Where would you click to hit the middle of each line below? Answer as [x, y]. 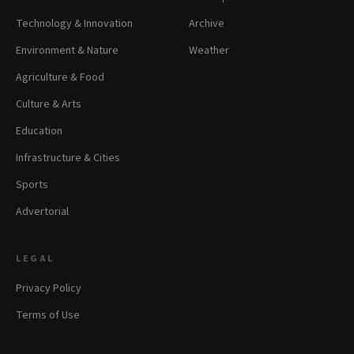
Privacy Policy [49, 288]
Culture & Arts [49, 104]
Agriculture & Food [60, 77]
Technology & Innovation [74, 24]
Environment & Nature [67, 51]
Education [39, 131]
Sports [32, 185]
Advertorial [42, 212]
